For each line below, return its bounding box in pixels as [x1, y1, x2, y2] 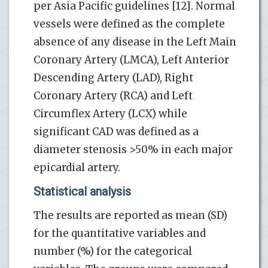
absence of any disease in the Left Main [33, 35, 236, 48]
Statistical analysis [33, 184, 131, 199]
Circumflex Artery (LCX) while [33, 106, 187, 120]
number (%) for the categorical [33, 244, 192, 258]
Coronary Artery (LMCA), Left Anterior [33, 53, 229, 66]
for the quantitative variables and [33, 226, 206, 240]
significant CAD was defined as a [33, 124, 199, 138]
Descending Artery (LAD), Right [33, 71, 193, 84]
